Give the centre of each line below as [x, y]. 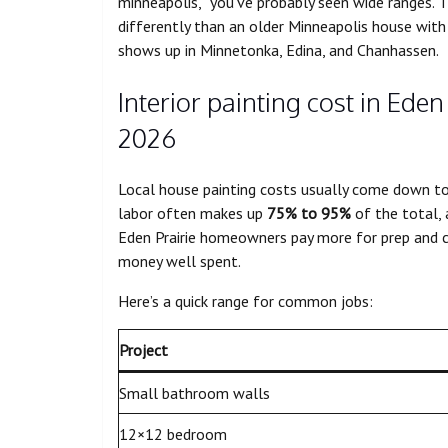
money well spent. [179, 261]
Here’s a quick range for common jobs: [245, 301]
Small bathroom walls [194, 393]
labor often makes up [192, 213]
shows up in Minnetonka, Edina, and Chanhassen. [278, 50]
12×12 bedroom [173, 434]
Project [143, 350]
